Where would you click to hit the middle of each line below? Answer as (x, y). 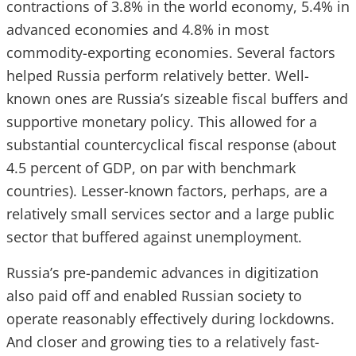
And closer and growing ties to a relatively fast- (163, 342)
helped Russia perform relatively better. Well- (158, 75)
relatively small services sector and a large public (170, 214)
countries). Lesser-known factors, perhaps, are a (167, 191)
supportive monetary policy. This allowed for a (162, 122)
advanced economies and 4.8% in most (137, 29)
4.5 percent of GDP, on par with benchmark (151, 168)
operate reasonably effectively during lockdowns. (170, 319)
